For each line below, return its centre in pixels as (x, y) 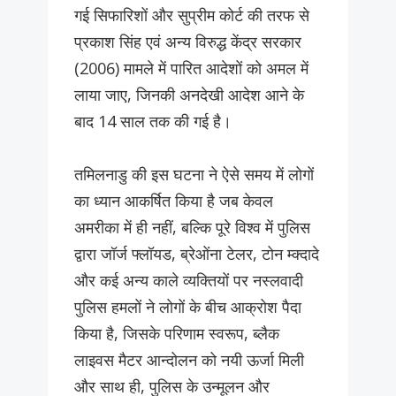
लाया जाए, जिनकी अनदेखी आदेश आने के (189, 95)
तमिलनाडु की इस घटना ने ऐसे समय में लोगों (194, 175)
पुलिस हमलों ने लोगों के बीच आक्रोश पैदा (188, 307)
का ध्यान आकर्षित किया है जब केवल (174, 201)
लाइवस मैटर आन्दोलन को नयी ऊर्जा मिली (189, 360)
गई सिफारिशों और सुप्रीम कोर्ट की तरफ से (192, 15)
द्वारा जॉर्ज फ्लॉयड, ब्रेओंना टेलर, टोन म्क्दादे (197, 254)
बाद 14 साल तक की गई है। (153, 122)
